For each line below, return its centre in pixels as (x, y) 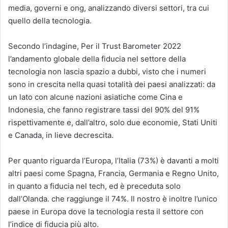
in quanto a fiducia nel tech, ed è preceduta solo (94, 186)
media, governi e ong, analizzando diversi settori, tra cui (109, 8)
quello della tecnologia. (50, 21)
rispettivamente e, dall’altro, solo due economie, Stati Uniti (113, 123)
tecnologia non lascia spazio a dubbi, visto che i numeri (107, 72)
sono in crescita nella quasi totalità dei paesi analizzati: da (112, 84)
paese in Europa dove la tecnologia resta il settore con (106, 212)
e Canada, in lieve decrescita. (61, 135)
